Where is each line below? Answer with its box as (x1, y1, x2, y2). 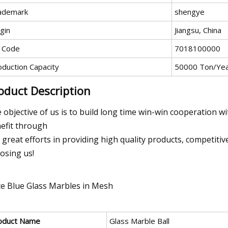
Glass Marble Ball (109, 215, 169, 226)
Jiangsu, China (175, 24, 221, 35)
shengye (175, 6, 205, 17)
